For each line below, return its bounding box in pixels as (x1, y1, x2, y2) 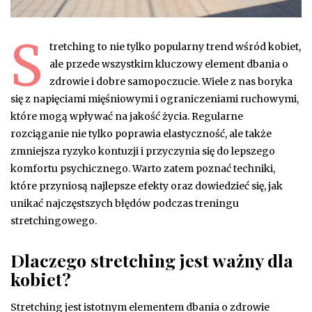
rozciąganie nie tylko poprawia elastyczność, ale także (10, 127, 272, 140)
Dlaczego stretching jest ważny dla (10, 248, 293, 272)
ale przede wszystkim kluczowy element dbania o (49, 57, 288, 70)
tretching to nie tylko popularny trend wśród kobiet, (49, 40, 301, 53)
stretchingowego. (10, 214, 97, 227)
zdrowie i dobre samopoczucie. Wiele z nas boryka (49, 75, 292, 88)
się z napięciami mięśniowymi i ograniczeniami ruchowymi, (10, 92, 299, 105)
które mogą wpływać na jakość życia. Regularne (10, 109, 243, 123)
